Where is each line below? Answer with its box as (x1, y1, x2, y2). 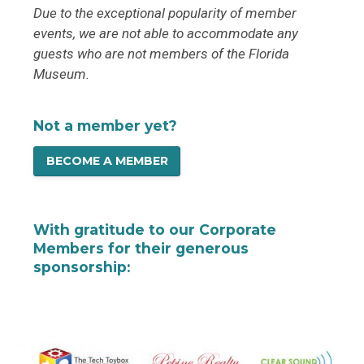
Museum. (33, 65, 90, 82)
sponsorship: (33, 258, 131, 275)
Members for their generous (33, 239, 249, 257)
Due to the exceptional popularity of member (33, 4, 297, 21)
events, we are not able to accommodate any (33, 24, 299, 41)
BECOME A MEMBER (45, 154, 168, 169)
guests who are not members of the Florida (33, 45, 290, 62)
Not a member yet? (33, 116, 178, 134)
